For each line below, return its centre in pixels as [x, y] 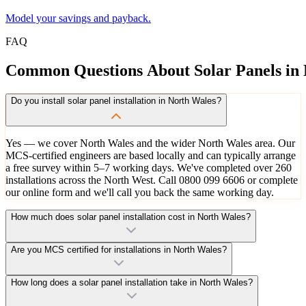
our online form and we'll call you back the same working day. [140, 192]
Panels [259, 70]
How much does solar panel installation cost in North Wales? [131, 217]
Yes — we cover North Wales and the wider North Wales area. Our [150, 143]
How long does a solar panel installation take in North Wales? [132, 282]
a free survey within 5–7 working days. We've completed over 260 [149, 167]
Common [38, 70]
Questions [108, 70]
